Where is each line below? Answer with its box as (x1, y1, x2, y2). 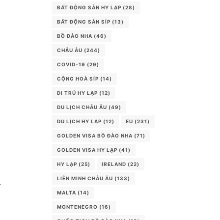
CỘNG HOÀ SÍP (57, 76, 99, 82)
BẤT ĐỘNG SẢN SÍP (57, 19, 110, 25)
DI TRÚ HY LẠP (57, 90, 98, 96)
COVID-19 (57, 61, 85, 67)
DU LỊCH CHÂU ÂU (57, 104, 107, 110)
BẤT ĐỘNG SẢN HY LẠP (57, 4, 121, 10)
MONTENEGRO (57, 204, 98, 210)
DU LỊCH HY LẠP (57, 118, 102, 124)
